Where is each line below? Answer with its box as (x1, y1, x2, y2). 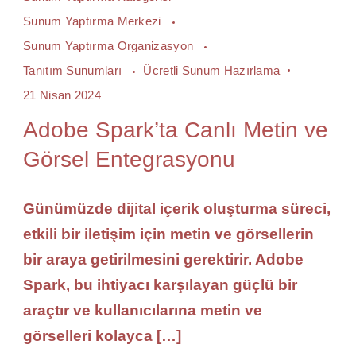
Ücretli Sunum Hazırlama (143, 64, 281, 77)
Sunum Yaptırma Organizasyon (23, 39, 197, 52)
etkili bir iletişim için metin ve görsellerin (23, 226, 314, 242)
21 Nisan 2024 (23, 88, 101, 102)
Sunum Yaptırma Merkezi (23, 14, 164, 28)
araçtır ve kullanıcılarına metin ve (23, 302, 262, 319)
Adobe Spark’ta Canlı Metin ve (23, 118, 328, 142)
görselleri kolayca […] (23, 327, 181, 344)
